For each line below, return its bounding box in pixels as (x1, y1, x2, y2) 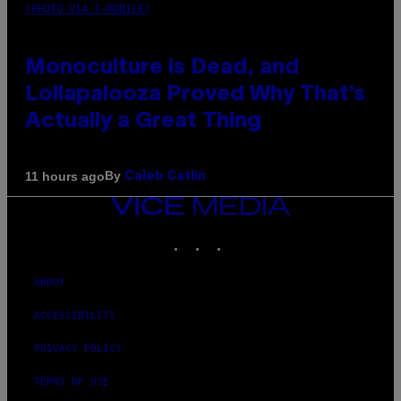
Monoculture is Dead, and (25, 58, 299, 79)
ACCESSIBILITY (34, 310, 115, 322)
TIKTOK (228, 231, 266, 243)
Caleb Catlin (124, 171, 206, 183)
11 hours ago (25, 168, 105, 183)
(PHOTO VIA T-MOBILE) (25, 3, 150, 16)
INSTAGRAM (207, 231, 263, 243)
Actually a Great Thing (25, 112, 261, 132)
